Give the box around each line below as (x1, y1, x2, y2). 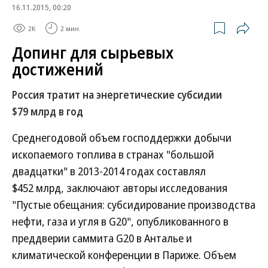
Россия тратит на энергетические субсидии (12, 88, 222, 102)
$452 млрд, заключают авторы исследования (12, 181, 227, 195)
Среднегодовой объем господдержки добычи (12, 130, 232, 145)
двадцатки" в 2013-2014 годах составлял (12, 164, 206, 178)
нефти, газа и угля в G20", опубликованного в (12, 214, 229, 229)
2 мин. (60, 23, 81, 33)
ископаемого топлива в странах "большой (12, 147, 214, 162)
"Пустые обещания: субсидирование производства (12, 197, 255, 212)
